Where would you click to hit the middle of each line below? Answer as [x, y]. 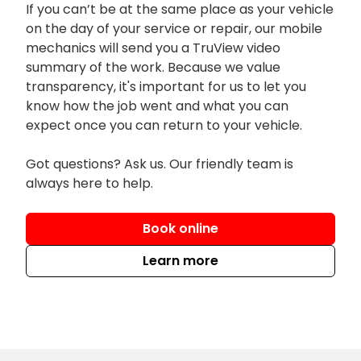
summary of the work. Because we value [153, 67]
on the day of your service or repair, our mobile [174, 28]
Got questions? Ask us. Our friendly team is [160, 164]
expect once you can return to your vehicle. [164, 125]
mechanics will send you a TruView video [153, 48]
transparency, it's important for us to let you [166, 86]
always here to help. [89, 183]
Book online [180, 229]
